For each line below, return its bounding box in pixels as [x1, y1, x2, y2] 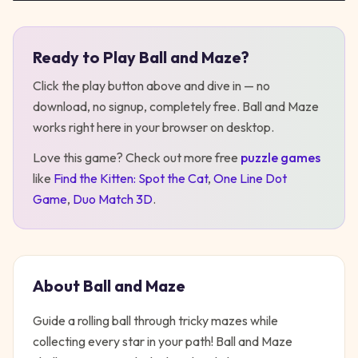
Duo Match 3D [73, 191, 153, 207]
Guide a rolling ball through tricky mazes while [33, 312, 278, 328]
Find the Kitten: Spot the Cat [54, 170, 208, 186]
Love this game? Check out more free [33, 149, 238, 165]
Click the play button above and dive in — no [33, 78, 270, 93]
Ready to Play [33, 47, 139, 67]
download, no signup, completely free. [33, 98, 242, 114]
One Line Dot [213, 170, 287, 186]
